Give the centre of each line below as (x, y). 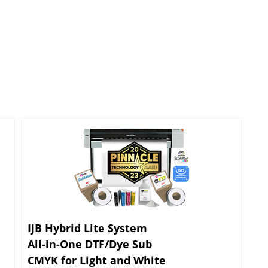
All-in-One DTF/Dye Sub (90, 241)
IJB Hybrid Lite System (87, 225)
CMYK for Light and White (97, 257)
